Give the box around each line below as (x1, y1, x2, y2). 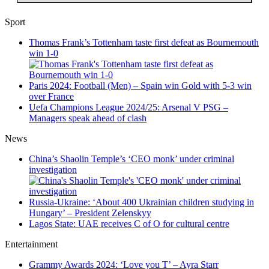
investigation (29, 165, 77, 175)
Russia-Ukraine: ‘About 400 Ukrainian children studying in (29, 197, 254, 208)
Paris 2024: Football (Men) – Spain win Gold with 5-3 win (29, 80, 252, 91)
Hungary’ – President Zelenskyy (29, 208, 151, 219)
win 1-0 (29, 48, 58, 59)
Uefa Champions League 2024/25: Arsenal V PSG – (29, 102, 228, 113)
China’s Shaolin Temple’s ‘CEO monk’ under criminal (29, 154, 234, 165)
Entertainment (5, 239, 58, 250)
